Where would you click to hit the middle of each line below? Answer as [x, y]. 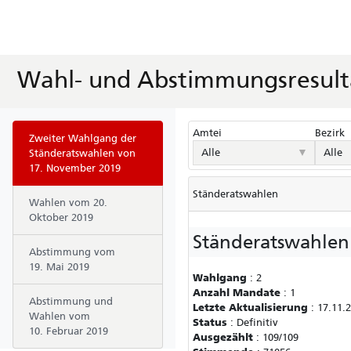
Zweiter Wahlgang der [83, 138]
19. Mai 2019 [59, 267]
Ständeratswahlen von [82, 153]
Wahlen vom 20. [68, 203]
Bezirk [330, 133]
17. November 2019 [75, 168]
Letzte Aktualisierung [250, 308]
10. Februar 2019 [69, 331]
